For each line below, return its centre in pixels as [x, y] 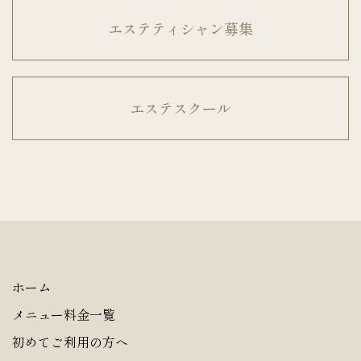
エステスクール [180, 108]
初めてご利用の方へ [70, 341]
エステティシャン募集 [180, 28]
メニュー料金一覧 [64, 314]
